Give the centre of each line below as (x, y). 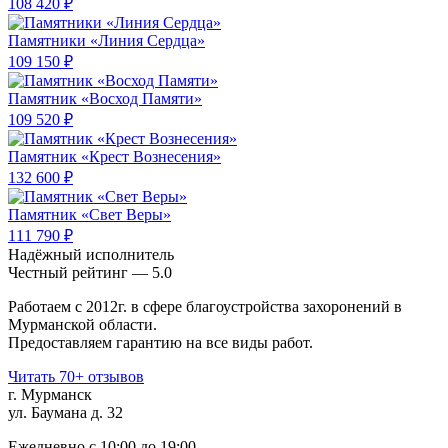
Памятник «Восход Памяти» (105, 99)
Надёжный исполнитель (91, 255)
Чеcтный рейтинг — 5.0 (90, 273)
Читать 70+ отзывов (76, 377)
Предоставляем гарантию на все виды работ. (160, 343)
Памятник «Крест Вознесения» (114, 157)
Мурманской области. (82, 325)
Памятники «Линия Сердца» (106, 41)
